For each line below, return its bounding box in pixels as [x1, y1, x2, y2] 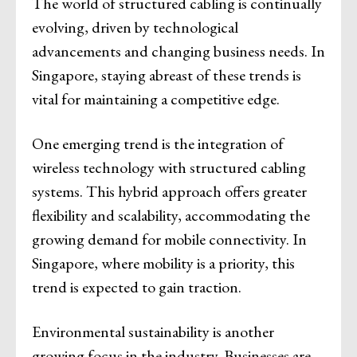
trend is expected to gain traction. [32, 276, 241, 297]
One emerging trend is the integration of [32, 132, 284, 154]
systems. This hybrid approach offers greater [32, 180, 307, 202]
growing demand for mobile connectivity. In [32, 228, 307, 249]
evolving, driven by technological [32, 16, 238, 37]
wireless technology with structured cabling [32, 156, 306, 178]
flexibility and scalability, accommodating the [32, 204, 310, 226]
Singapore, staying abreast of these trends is [32, 64, 301, 85]
